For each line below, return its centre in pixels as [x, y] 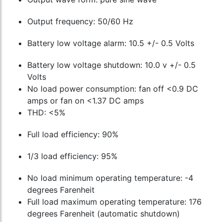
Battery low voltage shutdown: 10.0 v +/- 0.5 [111, 65]
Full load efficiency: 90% [73, 135]
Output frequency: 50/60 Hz [80, 22]
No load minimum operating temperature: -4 [110, 178]
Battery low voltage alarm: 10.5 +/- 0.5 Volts [111, 43]
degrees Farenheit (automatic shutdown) [104, 214]
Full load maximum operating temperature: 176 [114, 202]
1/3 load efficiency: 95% [72, 156]
